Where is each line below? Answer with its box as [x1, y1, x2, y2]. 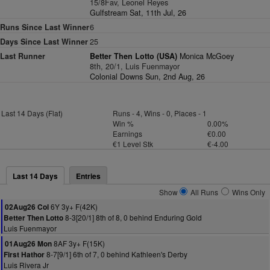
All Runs [190, 187, 218, 197]
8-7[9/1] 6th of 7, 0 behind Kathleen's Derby [45, 249, 187, 259]
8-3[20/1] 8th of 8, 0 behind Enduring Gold [63, 212, 202, 222]
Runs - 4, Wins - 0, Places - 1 [112, 108, 207, 118]
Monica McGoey [180, 51, 234, 61]
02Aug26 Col [5, 202, 49, 212]
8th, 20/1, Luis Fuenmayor [90, 61, 180, 72]
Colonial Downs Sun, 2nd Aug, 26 [90, 71, 206, 82]
